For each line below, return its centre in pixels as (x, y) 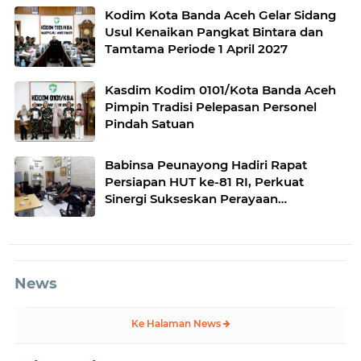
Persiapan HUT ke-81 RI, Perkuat (204, 181)
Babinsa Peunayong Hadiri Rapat (206, 164)
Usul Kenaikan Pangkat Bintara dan (214, 31)
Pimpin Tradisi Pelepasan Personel (211, 106)
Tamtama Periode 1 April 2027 (196, 48)
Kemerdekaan (148, 215)
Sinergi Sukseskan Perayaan (191, 198)
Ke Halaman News (177, 323)
